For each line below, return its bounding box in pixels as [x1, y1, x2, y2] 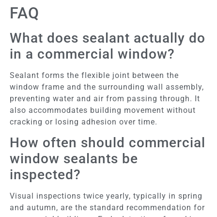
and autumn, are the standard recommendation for [10, 203, 205, 213]
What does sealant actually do [10, 30, 205, 46]
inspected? [10, 167, 81, 183]
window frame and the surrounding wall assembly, [10, 82, 204, 92]
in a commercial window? [10, 46, 175, 62]
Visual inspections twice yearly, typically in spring [10, 191, 202, 201]
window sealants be [10, 151, 138, 167]
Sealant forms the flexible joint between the [10, 70, 179, 80]
